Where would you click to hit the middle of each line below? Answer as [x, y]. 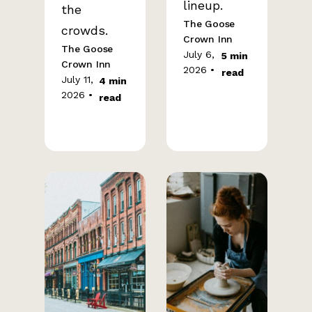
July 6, [199, 54]
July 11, [77, 79]
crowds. [85, 30]
